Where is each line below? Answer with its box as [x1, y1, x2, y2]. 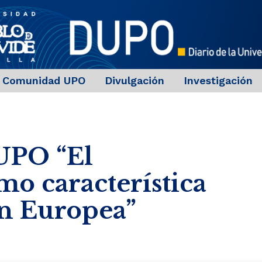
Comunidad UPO [2, 74, 85, 87]
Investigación [183, 74, 253, 87]
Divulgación [104, 74, 164, 87]
